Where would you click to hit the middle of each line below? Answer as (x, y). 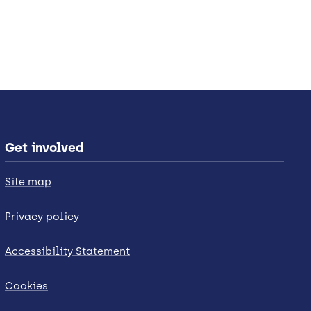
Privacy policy (42, 217)
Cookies (26, 286)
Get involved (44, 148)
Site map (28, 182)
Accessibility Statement (67, 252)
